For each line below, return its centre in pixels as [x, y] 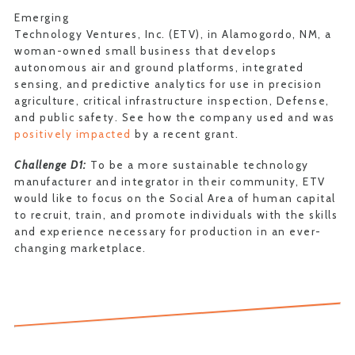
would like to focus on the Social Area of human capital [175, 198]
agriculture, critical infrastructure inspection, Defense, [172, 101]
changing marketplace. [80, 248]
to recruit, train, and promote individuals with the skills [176, 215]
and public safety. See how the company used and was [175, 117]
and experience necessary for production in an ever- [168, 231]
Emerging [42, 17]
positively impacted [73, 134]
